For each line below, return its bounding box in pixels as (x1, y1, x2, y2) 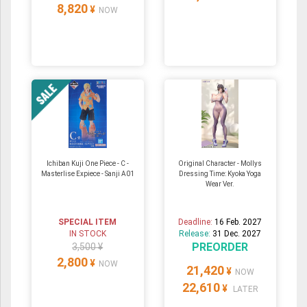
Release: (179, 229, 213, 239)
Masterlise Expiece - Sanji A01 (40, 170, 134, 178)
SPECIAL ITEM (58, 217, 117, 228)
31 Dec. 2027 (212, 229, 262, 239)
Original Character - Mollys (178, 160, 262, 168)
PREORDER (192, 241, 249, 254)
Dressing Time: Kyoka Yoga (179, 170, 262, 178)
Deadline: (178, 217, 215, 228)
